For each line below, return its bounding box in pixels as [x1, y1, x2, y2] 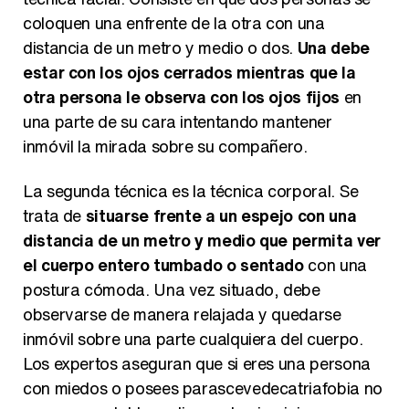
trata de [23, 204, 86, 228]
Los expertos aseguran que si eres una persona [23, 351, 371, 376]
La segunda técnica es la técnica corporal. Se [23, 179, 359, 204]
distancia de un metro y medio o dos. [23, 36, 298, 60]
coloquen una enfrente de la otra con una [23, 11, 325, 36]
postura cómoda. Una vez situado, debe [23, 278, 320, 302]
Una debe [297, 36, 370, 60]
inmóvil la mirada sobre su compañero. [23, 134, 308, 159]
